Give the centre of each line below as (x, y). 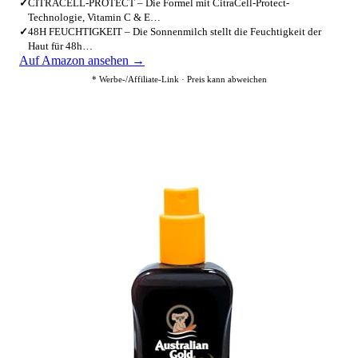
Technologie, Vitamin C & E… (94, 17)
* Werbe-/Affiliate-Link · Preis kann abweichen (179, 79)
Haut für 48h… (60, 46)
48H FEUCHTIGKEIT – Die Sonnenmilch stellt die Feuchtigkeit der (175, 32)
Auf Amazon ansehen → (82, 60)
